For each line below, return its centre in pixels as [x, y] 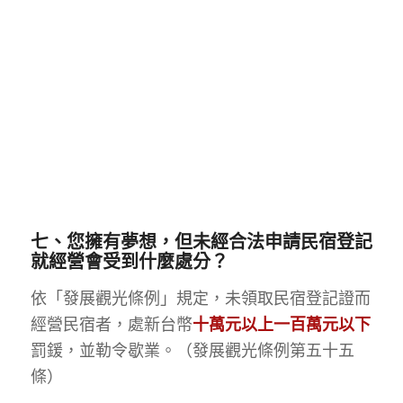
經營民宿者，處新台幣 [111, 324]
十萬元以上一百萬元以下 [281, 324]
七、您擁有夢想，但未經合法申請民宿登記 [201, 241]
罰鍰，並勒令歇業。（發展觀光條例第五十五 [192, 350]
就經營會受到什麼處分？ [129, 261]
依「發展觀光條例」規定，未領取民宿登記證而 [200, 298]
